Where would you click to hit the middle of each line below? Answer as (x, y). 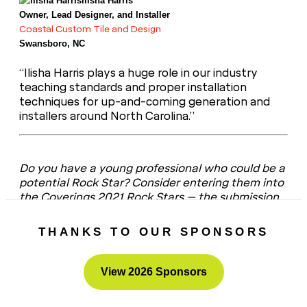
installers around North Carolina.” (107, 116)
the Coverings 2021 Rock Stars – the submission (149, 197)
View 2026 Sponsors (153, 271)
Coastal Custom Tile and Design (90, 28)
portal (37, 211)
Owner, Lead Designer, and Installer (95, 14)
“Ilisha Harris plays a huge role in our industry (138, 73)
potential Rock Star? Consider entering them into (151, 182)
